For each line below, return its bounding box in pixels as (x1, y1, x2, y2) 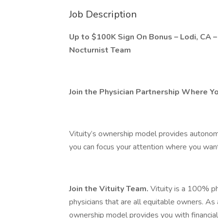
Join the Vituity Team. (69, 183, 150, 194)
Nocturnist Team (69, 45, 131, 55)
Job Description (69, 8, 137, 21)
